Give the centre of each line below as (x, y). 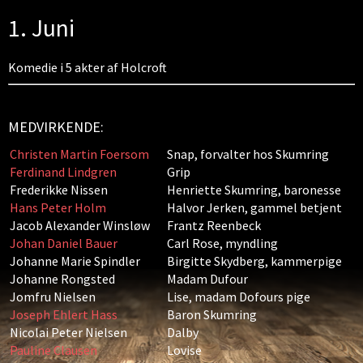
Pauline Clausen (53, 350)
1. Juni (41, 28)
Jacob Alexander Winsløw (80, 225)
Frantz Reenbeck (214, 225)
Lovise (184, 350)
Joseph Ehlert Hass (64, 314)
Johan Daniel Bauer (64, 243)
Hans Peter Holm (58, 207)
